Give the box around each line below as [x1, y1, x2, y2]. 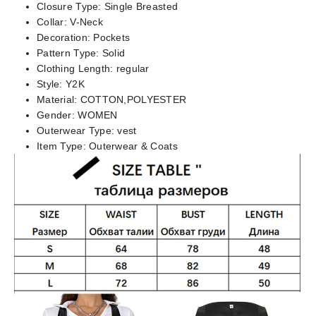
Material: [37, 94, 80, 105]
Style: [37, 78, 66, 90]
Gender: [37, 109, 78, 121]
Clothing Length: [37, 63, 116, 74]
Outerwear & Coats [89, 140, 178, 152]
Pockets [93, 32, 130, 43]
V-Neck [70, 16, 103, 28]
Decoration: [37, 32, 94, 43]
